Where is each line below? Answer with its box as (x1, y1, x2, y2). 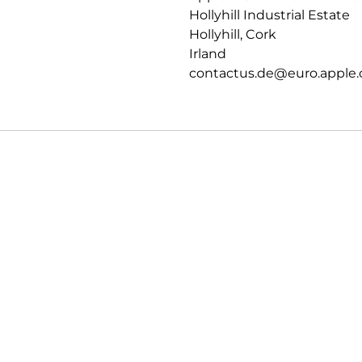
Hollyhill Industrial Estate (189, 6, 350, 23)
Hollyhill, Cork (189, 26, 276, 42)
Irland (189, 45, 226, 61)
